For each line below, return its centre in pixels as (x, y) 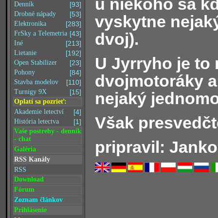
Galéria (25, 149)
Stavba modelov (36, 82)
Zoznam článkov (38, 200)
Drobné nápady (35, 14)
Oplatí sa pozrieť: (40, 101)
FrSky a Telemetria (41, 33)
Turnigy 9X (30, 92)
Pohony (25, 72)
